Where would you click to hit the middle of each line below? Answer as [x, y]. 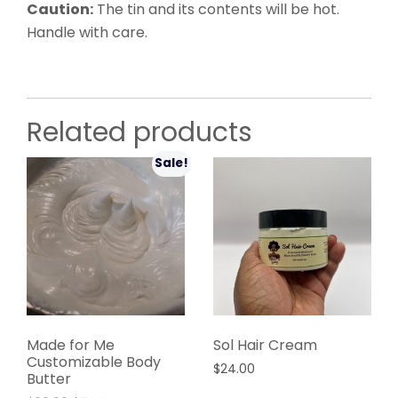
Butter [49, 379]
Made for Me [71, 346]
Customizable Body [94, 362]
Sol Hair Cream [265, 346]
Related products [139, 132]
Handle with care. [87, 32]
